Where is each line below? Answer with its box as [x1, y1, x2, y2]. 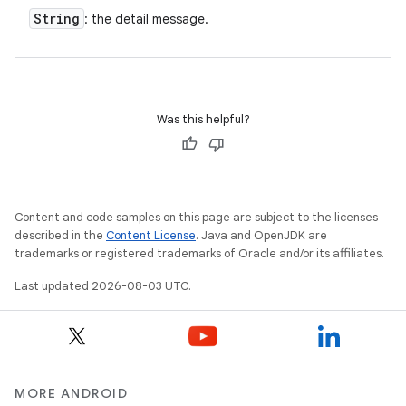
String [34, 10, 80, 27]
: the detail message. [84, 11, 208, 27]
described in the [14, 227, 106, 243]
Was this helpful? [156, 111, 250, 127]
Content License [106, 227, 196, 243]
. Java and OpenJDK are [196, 227, 327, 243]
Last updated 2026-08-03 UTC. [14, 278, 191, 294]
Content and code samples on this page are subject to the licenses [14, 209, 378, 225]
